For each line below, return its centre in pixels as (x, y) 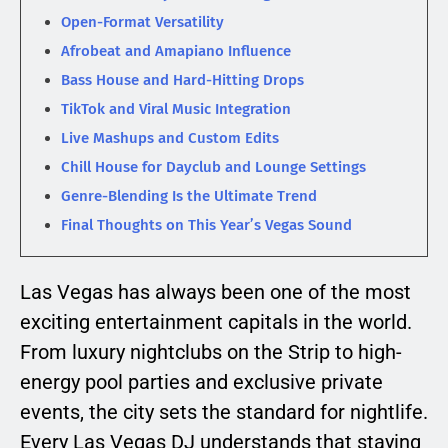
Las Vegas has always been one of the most (215, 292)
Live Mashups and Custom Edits (170, 138)
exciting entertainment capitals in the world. (216, 322)
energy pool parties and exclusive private (201, 382)
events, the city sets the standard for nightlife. (224, 412)
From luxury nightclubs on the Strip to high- (211, 352)
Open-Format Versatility (142, 22)
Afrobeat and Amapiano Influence (176, 51)
